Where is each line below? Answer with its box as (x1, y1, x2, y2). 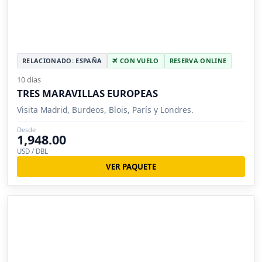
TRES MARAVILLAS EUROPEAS (17, 86, 158, 100)
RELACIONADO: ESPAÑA (22, 56, 102, 65)
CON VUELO (118, 56, 159, 65)
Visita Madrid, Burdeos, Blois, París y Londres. (17, 104, 194, 115)
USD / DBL (17, 146, 48, 156)
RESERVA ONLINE (169, 56, 227, 65)
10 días (17, 74, 41, 85)
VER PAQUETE (106, 161, 156, 172)
